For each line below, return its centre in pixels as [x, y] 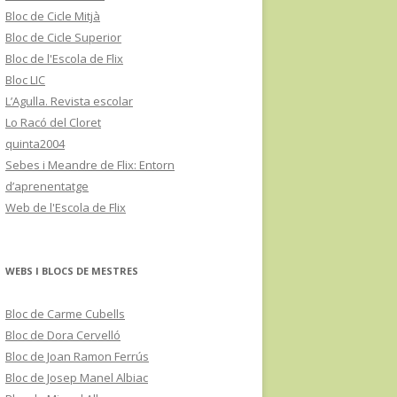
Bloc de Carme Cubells [65, 313]
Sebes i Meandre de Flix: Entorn [90, 164]
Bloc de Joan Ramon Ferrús [77, 356]
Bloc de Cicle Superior [63, 37]
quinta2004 [35, 143]
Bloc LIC [25, 79]
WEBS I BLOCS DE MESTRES [72, 270]
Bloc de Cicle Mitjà [53, 16]
